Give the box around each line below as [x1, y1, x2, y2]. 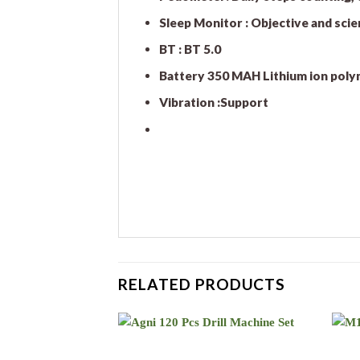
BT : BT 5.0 [158, 42, 221, 56]
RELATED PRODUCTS [118, 274, 286, 293]
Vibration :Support [158, 95, 268, 110]
